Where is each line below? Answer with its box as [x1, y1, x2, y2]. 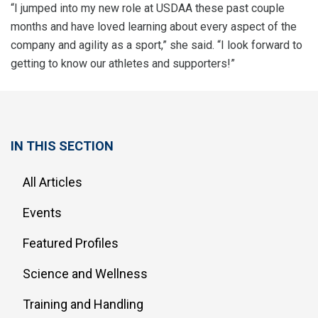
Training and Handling [23, 296, 143, 312]
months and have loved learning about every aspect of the [11, 19, 297, 33]
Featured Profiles [23, 235, 119, 251]
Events [23, 204, 62, 220]
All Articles [23, 174, 82, 190]
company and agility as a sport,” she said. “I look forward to [11, 38, 302, 52]
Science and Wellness [23, 265, 148, 281]
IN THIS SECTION [11, 138, 114, 153]
